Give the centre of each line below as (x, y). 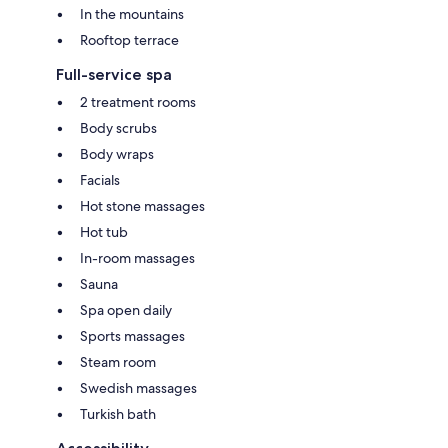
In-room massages (137, 257)
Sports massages (132, 335)
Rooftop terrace (129, 39)
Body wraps (117, 153)
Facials (100, 179)
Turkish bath (118, 413)
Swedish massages (138, 387)
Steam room (118, 361)
